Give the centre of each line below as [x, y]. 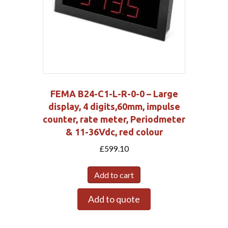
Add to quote [114, 199]
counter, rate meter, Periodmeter [114, 119]
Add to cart [114, 175]
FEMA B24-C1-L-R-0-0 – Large [114, 94]
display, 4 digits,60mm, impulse [114, 107]
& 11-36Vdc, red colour [114, 132]
